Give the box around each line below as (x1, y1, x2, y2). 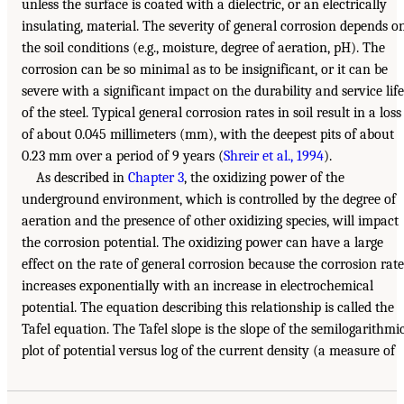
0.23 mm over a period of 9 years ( (22, 148, 224, 165)
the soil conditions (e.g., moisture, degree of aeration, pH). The (22, 40, 385, 57)
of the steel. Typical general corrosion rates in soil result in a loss (22, 105, 401, 122)
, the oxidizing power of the (184, 170, 344, 187)
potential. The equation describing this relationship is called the (22, 299, 394, 317)
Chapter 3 (128, 170, 184, 187)
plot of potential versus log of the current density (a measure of (22, 343, 395, 360)
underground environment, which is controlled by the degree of (22, 191, 396, 208)
